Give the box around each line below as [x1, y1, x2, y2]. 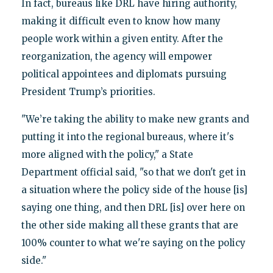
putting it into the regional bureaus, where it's [21, 130, 234, 143]
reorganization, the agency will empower [21, 50, 212, 62]
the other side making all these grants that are [21, 219, 238, 231]
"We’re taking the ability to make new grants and [21, 113, 249, 125]
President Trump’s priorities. [21, 85, 155, 97]
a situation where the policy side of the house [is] [21, 183, 247, 196]
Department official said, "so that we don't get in [21, 166, 246, 178]
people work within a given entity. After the [21, 32, 223, 44]
